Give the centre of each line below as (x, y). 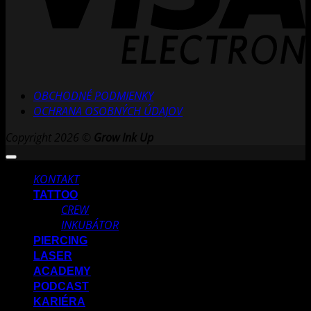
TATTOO (56, 195)
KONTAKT (56, 179)
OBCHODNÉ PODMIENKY (93, 96)
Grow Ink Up (124, 138)
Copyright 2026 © (50, 138)
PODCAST (61, 287)
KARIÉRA (59, 302)
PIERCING (60, 241)
